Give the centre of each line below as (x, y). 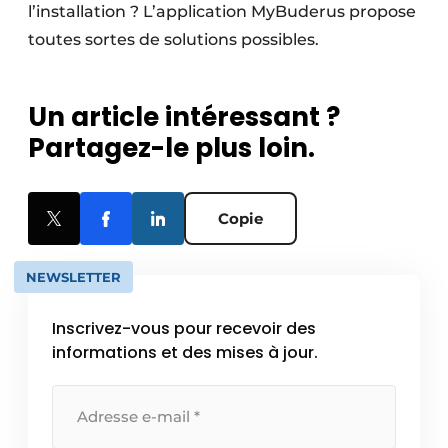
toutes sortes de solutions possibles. (173, 39)
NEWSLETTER (73, 276)
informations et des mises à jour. (185, 352)
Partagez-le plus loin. (171, 147)
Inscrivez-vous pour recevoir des (184, 328)
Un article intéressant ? (184, 116)
